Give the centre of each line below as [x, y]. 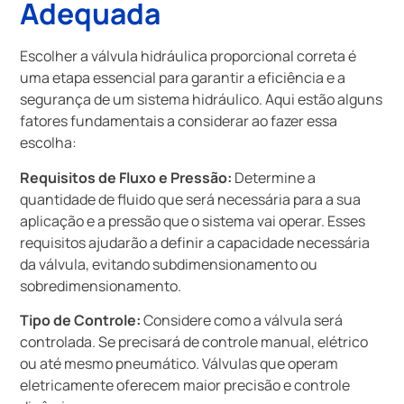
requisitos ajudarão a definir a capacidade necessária [195, 242]
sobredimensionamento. [101, 285]
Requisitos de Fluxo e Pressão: [126, 177]
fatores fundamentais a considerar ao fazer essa [179, 121]
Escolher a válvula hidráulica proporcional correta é [188, 56]
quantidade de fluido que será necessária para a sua [191, 199]
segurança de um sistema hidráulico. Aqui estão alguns [202, 100]
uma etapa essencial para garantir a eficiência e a [183, 78]
